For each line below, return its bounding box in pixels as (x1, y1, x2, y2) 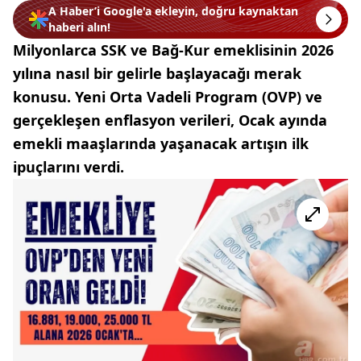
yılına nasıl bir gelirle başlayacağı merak (13, 64, 301, 83)
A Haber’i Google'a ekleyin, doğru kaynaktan (48, 3, 298, 19)
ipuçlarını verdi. (13, 157, 124, 176)
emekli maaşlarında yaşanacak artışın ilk (13, 134, 309, 153)
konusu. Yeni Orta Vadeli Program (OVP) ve (13, 87, 322, 106)
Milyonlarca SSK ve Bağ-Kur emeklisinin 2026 (13, 40, 334, 60)
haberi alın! (48, 19, 110, 35)
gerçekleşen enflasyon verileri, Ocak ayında (13, 110, 327, 130)
